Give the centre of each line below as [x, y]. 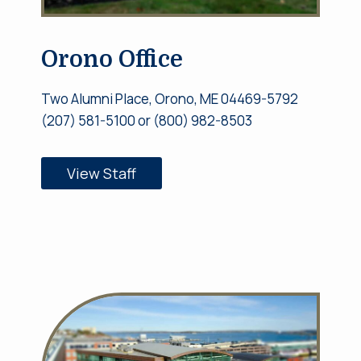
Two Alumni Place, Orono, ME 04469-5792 [169, 99]
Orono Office [112, 60]
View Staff [101, 173]
